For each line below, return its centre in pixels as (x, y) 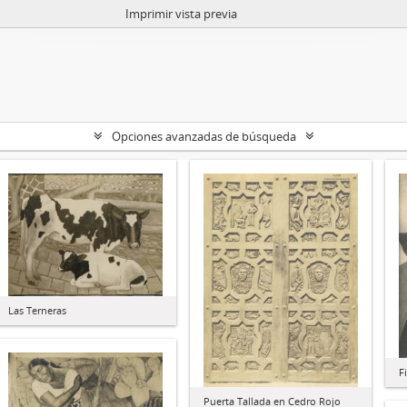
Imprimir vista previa (181, 14)
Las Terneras (37, 311)
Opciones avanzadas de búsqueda (203, 136)
